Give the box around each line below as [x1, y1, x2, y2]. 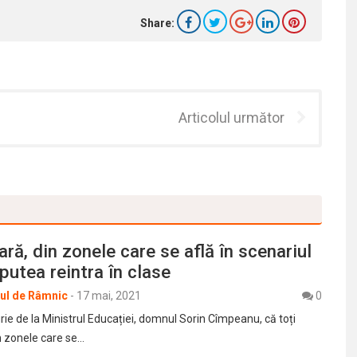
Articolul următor [178, 109, 284, 127]
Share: [139, 17, 175, 30]
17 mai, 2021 [76, 289, 141, 303]
